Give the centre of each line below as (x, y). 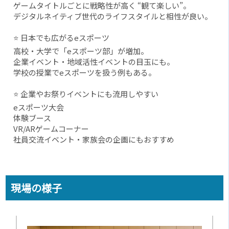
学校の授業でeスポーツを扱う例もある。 (85, 73)
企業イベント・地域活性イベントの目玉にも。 (94, 62)
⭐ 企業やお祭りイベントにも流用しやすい (86, 94)
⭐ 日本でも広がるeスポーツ (62, 38)
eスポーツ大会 (39, 107)
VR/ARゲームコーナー (51, 129)
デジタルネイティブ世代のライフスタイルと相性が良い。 (113, 16)
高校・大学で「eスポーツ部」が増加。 (81, 51)
